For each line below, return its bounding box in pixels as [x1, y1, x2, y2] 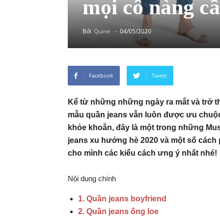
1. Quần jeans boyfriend [78, 194, 166, 203]
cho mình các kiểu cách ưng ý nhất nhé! [68, 149, 217, 157]
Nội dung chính [68, 174, 116, 183]
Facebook [89, 72, 113, 79]
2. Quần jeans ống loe [78, 207, 159, 216]
